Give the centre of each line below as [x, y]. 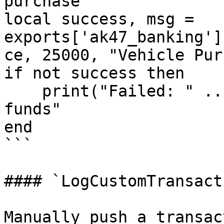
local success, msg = [99, 19]
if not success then [94, 73]
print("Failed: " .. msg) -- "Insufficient [23, 91]
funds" [32, 109]
